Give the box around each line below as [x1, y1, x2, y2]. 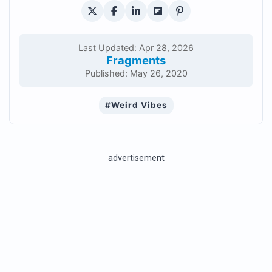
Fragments [106, 53, 166, 67]
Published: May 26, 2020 [84, 68, 188, 78]
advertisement [107, 153, 165, 163]
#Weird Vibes [104, 100, 168, 110]
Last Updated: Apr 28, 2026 [78, 42, 194, 53]
